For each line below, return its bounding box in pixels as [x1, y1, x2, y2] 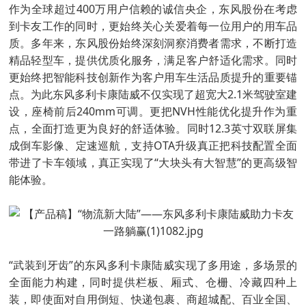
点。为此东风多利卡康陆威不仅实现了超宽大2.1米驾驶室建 [9, 87, 297, 102]
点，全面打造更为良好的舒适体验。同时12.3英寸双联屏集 [9, 121, 297, 136]
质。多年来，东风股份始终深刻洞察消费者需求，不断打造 [9, 36, 297, 51]
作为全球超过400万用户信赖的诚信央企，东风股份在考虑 [9, 1, 297, 16]
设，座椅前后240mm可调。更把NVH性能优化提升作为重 [9, 104, 297, 119]
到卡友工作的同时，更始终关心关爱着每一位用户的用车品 [9, 18, 297, 33]
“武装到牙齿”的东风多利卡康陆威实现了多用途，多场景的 [9, 258, 297, 273]
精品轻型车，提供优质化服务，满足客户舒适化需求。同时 [9, 53, 297, 68]
